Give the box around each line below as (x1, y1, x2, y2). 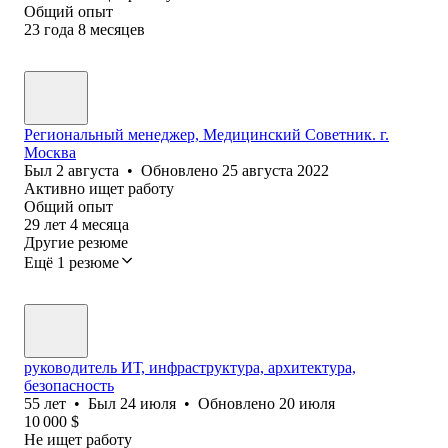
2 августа (56, 161, 119, 179)
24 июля (120, 394, 176, 412)
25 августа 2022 (222, 161, 329, 179)
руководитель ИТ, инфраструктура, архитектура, (24, 358, 356, 376)
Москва (24, 143, 76, 161)
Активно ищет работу (24, 179, 174, 197)
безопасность (24, 376, 114, 394)
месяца (82, 215, 129, 233)
